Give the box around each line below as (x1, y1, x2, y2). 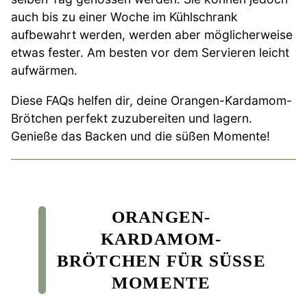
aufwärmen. (11, 63, 77, 78)
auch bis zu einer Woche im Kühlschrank (11, 10, 238, 25)
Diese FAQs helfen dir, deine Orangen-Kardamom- (11, 93, 292, 108)
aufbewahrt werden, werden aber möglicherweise (11, 27, 293, 42)
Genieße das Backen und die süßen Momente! (11, 128, 270, 143)
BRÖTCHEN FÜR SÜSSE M (56, 251, 266, 270)
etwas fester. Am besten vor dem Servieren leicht (11, 45, 289, 60)
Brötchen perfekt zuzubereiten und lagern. (11, 110, 252, 125)
